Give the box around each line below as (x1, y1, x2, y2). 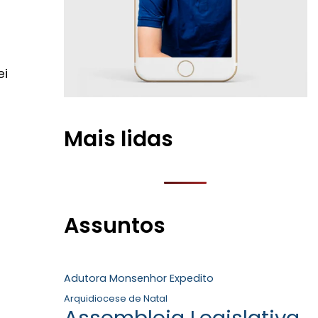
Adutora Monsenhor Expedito (63, 271, 214, 285)
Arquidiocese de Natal (63, 292, 168, 305)
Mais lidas (63, 124, 173, 154)
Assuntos (63, 211, 165, 241)
